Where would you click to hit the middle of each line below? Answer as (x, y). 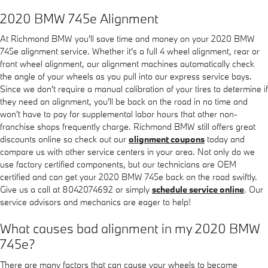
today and (225, 139)
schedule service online (198, 189)
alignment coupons (167, 139)
